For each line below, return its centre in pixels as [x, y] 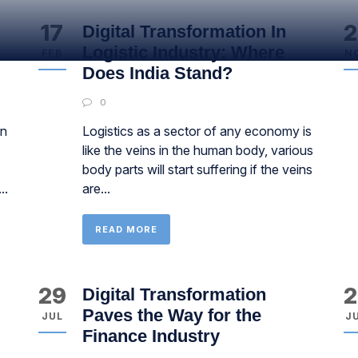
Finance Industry [151, 336]
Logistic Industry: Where [183, 52]
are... [96, 189]
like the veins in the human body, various [197, 150]
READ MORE [126, 229]
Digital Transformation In [184, 32]
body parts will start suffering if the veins [197, 169]
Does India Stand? [157, 73]
